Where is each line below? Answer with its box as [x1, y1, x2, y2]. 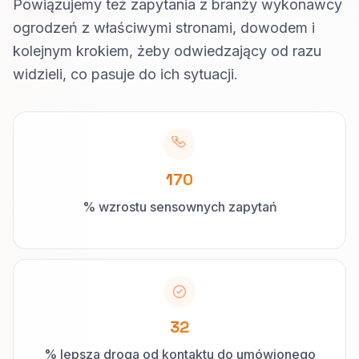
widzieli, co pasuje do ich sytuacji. [13, 66, 238, 83]
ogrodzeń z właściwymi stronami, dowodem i [13, 19, 315, 36]
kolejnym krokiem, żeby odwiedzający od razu [13, 42, 321, 59]
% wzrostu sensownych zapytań [82, 199, 277, 215]
